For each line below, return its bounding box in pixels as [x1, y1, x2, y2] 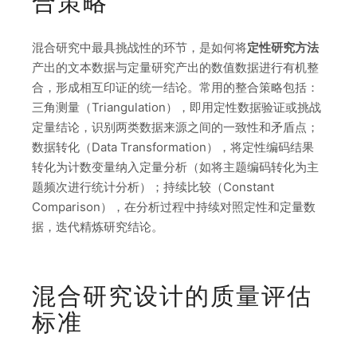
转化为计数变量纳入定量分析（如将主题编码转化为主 [32, 159, 319, 175]
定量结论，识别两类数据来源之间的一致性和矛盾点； [32, 119, 319, 135]
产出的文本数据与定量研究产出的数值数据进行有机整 [32, 59, 319, 75]
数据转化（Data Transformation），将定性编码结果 [32, 139, 314, 155]
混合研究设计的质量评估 [32, 280, 312, 310]
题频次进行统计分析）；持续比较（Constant [32, 178, 274, 194]
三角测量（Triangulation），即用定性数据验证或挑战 [32, 99, 321, 115]
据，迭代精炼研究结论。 [32, 218, 163, 234]
